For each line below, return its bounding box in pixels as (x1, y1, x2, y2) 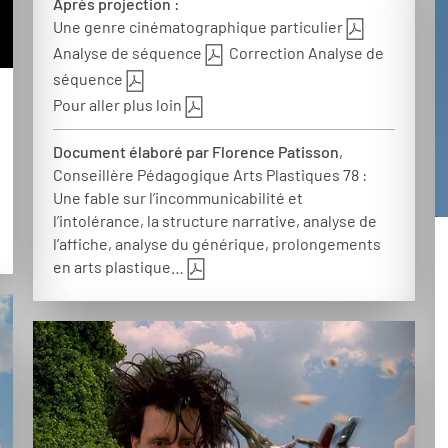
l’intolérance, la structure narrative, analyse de (53, 210, 378, 230)
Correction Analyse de (226, 42, 385, 62)
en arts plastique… (53, 256, 185, 276)
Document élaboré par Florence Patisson (53, 141, 340, 161)
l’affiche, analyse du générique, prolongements (53, 233, 382, 253)
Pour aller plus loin (53, 94, 183, 114)
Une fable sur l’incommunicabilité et (53, 187, 304, 207)
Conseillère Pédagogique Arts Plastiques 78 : (53, 164, 368, 184)
